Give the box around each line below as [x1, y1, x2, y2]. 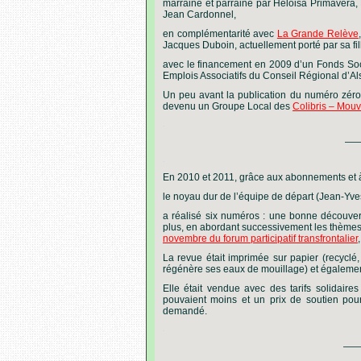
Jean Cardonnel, [163, 9, 236, 20]
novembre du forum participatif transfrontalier [163, 233, 358, 244]
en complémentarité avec [163, 28, 277, 39]
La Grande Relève [276, 28, 359, 39]
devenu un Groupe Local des [163, 101, 293, 112]
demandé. [163, 305, 207, 317]
